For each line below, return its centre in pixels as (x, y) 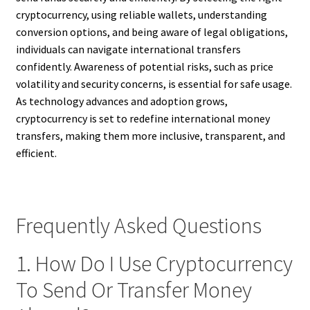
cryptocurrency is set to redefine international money (143, 118)
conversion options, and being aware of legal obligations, (152, 31)
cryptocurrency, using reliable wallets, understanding (141, 14)
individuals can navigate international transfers (128, 49)
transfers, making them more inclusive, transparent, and (150, 135)
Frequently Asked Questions (138, 226)
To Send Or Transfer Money (134, 290)
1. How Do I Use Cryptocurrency (154, 264)
